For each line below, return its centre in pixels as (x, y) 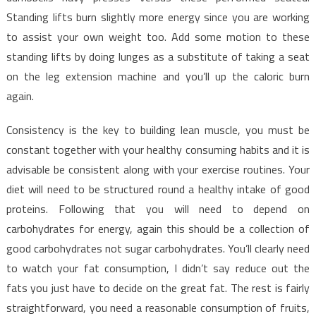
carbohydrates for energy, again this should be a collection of (158, 228)
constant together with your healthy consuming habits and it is (158, 149)
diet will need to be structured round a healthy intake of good (158, 189)
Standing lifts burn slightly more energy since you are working (158, 17)
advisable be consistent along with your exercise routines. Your (158, 169)
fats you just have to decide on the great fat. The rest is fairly (158, 287)
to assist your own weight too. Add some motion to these (158, 36)
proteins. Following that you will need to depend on (158, 208)
